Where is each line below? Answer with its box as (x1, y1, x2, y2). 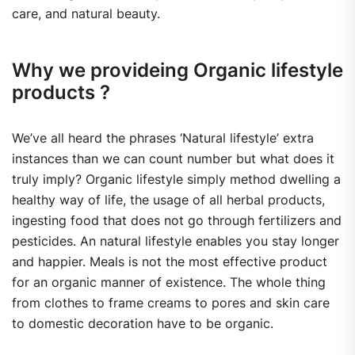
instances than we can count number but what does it (12, 151, 334, 167)
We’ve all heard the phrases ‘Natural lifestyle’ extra (12, 130, 314, 147)
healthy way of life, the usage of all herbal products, (12, 192, 325, 208)
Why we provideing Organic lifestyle (12, 59, 343, 82)
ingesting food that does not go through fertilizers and (12, 212, 342, 229)
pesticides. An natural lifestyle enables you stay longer (12, 233, 339, 250)
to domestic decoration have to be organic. (12, 315, 273, 332)
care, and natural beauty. (12, 6, 160, 22)
